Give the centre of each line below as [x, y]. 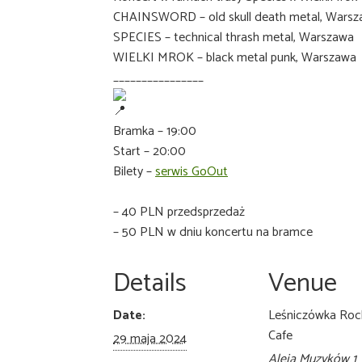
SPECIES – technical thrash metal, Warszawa [234, 38]
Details [150, 284]
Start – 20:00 [150, 152]
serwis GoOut [192, 172]
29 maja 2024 [150, 339]
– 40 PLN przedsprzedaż [179, 213]
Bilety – [135, 172]
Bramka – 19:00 [155, 132]
